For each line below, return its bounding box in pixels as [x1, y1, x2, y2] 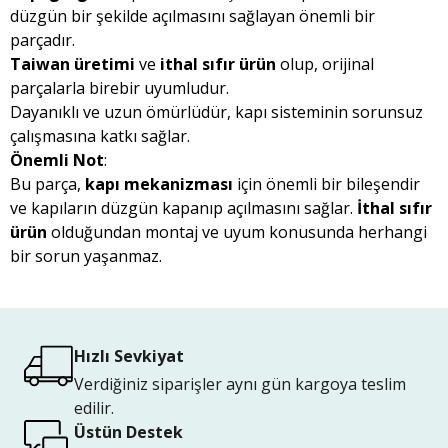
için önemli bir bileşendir [233, 173, 420, 195]
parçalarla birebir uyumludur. [10, 77, 229, 99]
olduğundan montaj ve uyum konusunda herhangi [47, 221, 427, 243]
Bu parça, [10, 173, 85, 195]
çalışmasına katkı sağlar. [10, 125, 190, 147]
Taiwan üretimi [10, 53, 135, 75]
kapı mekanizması [85, 173, 233, 195]
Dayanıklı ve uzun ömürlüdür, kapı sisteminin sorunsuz [10, 101, 423, 123]
